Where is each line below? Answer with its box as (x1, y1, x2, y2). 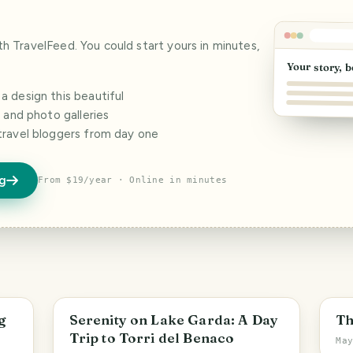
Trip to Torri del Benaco (69, 329, 235, 346)
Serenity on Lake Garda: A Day (69, 311, 278, 328)
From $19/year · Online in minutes (37, 175, 228, 185)
